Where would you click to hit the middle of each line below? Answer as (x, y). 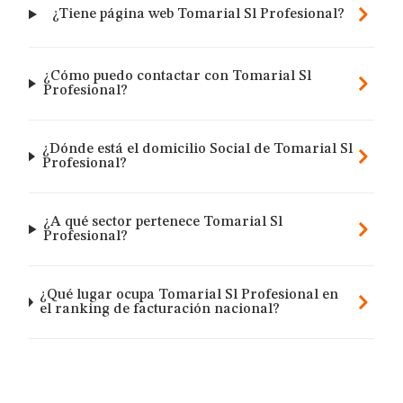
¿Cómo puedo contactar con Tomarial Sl (177, 76)
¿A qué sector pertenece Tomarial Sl (163, 222)
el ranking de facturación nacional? (160, 309)
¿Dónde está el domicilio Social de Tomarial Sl (197, 149)
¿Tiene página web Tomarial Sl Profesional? (198, 14)
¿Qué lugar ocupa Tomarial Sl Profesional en (189, 295)
